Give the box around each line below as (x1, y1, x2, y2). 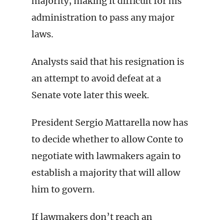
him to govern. (31, 184, 95, 195)
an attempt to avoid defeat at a (31, 73, 161, 84)
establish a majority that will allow (31, 167, 180, 178)
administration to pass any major (31, 12, 174, 23)
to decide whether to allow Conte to (31, 134, 183, 145)
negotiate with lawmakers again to (31, 150, 181, 162)
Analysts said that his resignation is (31, 56, 184, 67)
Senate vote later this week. (31, 89, 149, 101)
